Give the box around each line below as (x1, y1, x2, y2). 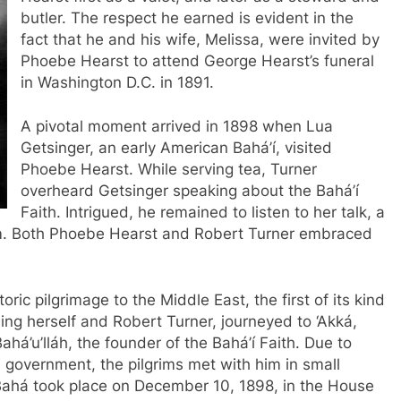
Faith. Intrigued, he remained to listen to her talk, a (21, 203, 385, 222)
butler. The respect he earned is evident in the (21, 8, 354, 27)
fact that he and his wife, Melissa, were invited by (21, 30, 380, 48)
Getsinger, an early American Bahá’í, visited (21, 139, 332, 158)
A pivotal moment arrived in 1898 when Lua (21, 117, 333, 136)
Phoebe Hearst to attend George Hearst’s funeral (21, 51, 374, 70)
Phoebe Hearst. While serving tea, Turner (21, 160, 317, 179)
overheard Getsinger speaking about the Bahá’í (21, 182, 359, 200)
